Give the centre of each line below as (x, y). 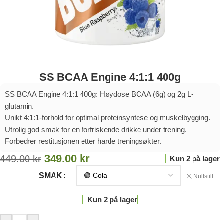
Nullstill (203, 176)
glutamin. (19, 106)
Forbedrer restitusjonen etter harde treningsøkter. (83, 141)
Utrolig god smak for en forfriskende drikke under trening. (96, 130)
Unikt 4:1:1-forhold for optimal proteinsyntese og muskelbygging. (108, 118)
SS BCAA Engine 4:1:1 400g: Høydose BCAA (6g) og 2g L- (99, 94)
